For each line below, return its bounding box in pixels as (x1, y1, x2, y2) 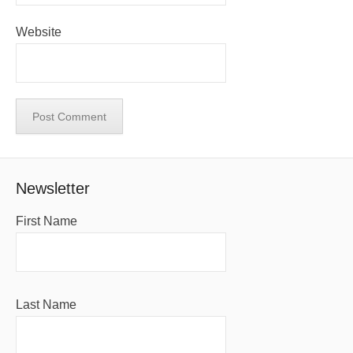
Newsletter (16, 180, 90, 197)
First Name (16, 214, 77, 228)
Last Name (16, 298, 76, 311)
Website (16, 25, 61, 39)
